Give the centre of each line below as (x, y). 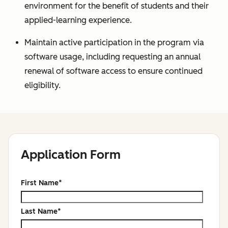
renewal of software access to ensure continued (113, 71)
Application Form (71, 154)
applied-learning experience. (78, 20)
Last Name (39, 211)
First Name (40, 183)
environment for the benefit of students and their (117, 6)
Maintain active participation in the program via (114, 42)
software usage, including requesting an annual (112, 57)
